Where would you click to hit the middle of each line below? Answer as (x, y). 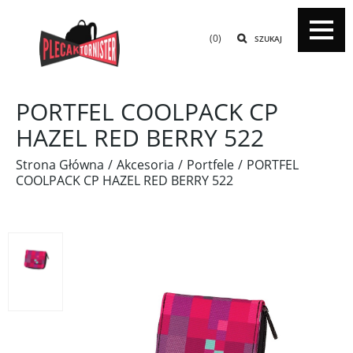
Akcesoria (145, 165)
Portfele (210, 165)
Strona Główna (60, 165)
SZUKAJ (268, 39)
